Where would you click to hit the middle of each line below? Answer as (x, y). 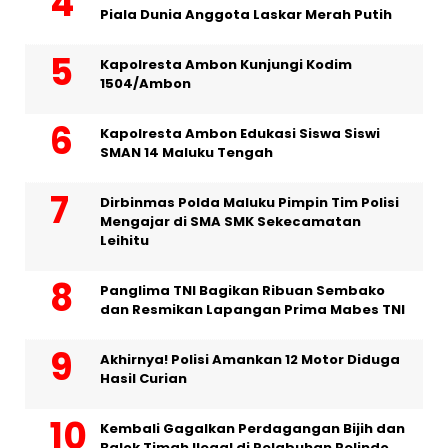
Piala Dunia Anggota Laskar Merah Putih (246, 15)
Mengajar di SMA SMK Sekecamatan (230, 222)
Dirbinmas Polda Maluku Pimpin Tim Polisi (249, 203)
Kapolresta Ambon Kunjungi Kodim (226, 65)
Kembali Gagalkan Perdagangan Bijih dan (252, 429)
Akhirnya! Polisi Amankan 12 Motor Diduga (250, 360)
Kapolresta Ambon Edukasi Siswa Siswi (240, 134)
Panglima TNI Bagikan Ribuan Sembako (242, 291)
